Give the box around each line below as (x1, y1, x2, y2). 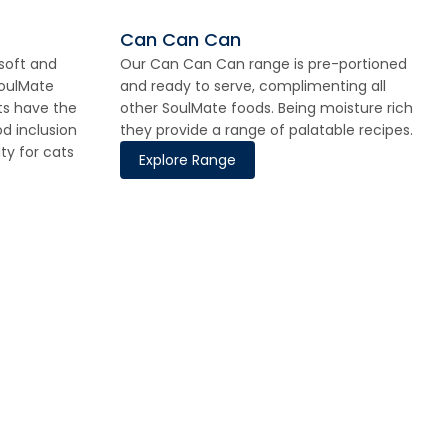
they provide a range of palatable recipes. (120, 120, 413, 140)
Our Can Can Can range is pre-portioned (120, 54, 407, 74)
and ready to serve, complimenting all (120, 76, 386, 96)
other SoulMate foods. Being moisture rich (120, 98, 413, 118)
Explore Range (139, 150, 236, 170)
